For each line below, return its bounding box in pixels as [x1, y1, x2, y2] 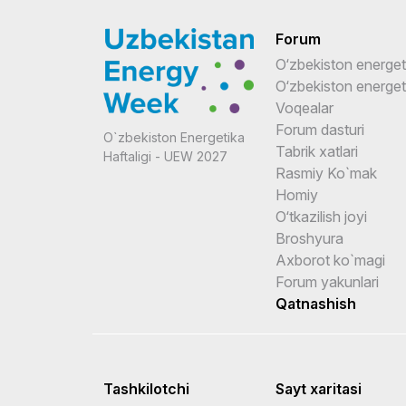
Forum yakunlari [275, 273, 379, 291]
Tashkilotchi [103, 380, 189, 398]
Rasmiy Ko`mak [275, 164, 377, 182]
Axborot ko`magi [275, 251, 385, 269]
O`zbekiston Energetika [103, 130, 245, 146]
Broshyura [275, 229, 343, 247]
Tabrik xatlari [275, 142, 358, 160]
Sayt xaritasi [275, 380, 362, 398]
